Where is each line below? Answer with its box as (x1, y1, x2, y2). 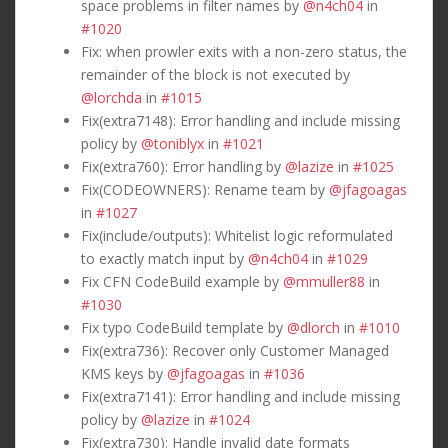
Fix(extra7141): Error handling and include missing (81, 386, 400, 406)
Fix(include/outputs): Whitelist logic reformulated (81, 225, 393, 245)
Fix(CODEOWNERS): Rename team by (81, 179, 329, 199)
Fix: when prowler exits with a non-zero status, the (81, 41, 407, 61)
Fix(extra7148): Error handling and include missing (81, 110, 400, 130)
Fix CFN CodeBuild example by (81, 271, 283, 291)
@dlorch (287, 317, 340, 337)
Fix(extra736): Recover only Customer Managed (81, 340, 389, 360)
